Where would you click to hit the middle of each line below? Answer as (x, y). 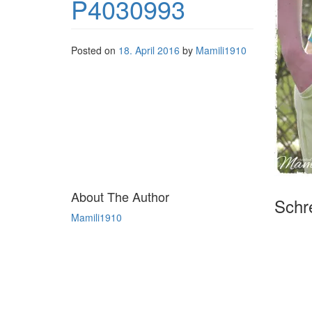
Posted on (95, 50)
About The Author (120, 196)
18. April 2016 (149, 50)
